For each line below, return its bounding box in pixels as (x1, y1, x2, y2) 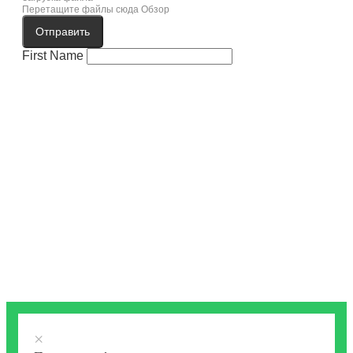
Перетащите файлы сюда (22, 4, 139, 16)
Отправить (35, 25, 90, 39)
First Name (22, 49, 84, 63)
